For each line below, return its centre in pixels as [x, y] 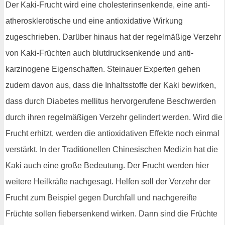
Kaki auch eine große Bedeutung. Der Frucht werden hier [107, 165]
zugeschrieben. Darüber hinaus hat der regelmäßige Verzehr [113, 37]
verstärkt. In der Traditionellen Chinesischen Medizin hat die [112, 149]
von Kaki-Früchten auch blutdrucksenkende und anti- [99, 53]
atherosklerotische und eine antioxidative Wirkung [94, 21]
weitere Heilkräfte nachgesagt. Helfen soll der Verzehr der [108, 181]
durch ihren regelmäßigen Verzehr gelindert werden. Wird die [114, 117]
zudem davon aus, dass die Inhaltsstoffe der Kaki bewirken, [111, 85]
